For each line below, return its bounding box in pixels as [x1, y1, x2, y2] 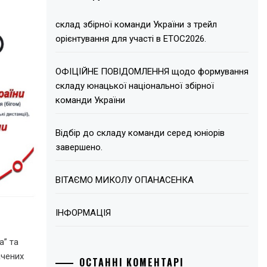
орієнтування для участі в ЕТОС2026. [55, 33, 207, 44]
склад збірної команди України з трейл [55, 18, 218, 30]
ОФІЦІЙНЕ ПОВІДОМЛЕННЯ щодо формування [55, 66, 249, 77]
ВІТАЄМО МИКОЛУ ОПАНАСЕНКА [55, 174, 194, 185]
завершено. [55, 141, 103, 153]
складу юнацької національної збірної [55, 80, 215, 91]
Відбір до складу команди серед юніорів [55, 127, 225, 138]
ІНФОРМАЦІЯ [55, 207, 111, 218]
